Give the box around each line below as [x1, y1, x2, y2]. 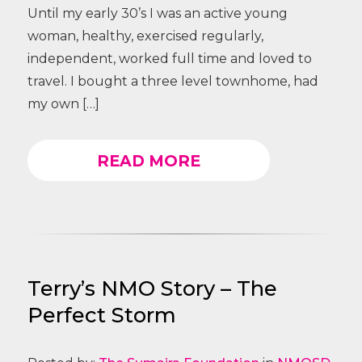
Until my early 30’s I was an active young [27, 6, 288, 22]
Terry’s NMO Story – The [27, 276, 277, 301]
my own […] [27, 96, 99, 112]
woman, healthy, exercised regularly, [27, 28, 263, 44]
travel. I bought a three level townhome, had [27, 74, 318, 90]
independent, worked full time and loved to [27, 51, 312, 67]
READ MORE [96, 150, 200, 170]
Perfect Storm [27, 302, 176, 328]
